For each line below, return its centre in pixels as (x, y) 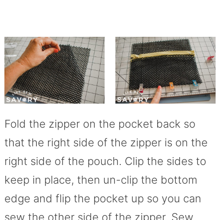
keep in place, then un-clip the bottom (101, 180)
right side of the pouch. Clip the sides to (105, 161)
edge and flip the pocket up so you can (103, 199)
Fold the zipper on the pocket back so (100, 124)
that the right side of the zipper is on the (106, 143)
